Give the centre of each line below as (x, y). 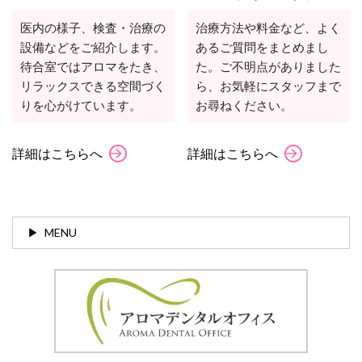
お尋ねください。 (244, 105)
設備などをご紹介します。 (93, 46)
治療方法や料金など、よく (269, 27)
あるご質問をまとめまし (263, 46)
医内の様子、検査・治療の (93, 27)
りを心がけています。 (81, 105)
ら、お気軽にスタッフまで (269, 85)
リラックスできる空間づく (93, 85)
